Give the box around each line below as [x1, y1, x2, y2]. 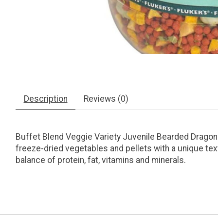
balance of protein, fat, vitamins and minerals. [16, 155, 186, 165]
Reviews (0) [83, 94, 128, 104]
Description [23, 94, 68, 104]
